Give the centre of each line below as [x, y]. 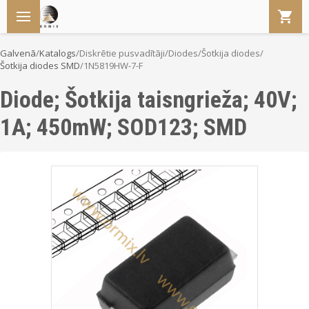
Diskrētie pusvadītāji [122, 53]
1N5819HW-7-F [113, 66]
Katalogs [58, 53]
